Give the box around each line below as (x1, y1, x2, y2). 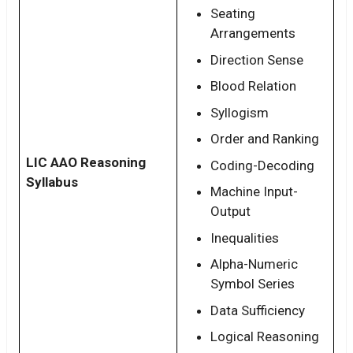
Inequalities (210, 229, 279, 246)
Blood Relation (210, 78, 296, 95)
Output (210, 203, 251, 220)
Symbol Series (210, 276, 295, 292)
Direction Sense (210, 51, 303, 68)
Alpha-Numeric (210, 256, 298, 273)
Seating (210, 6, 255, 22)
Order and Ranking (210, 131, 319, 147)
